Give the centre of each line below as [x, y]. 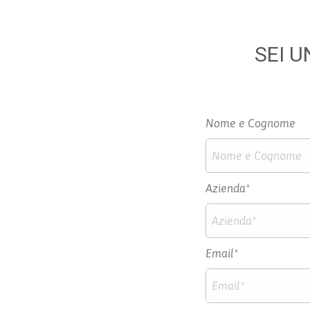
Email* [222, 253]
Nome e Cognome [250, 123]
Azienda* [228, 188]
